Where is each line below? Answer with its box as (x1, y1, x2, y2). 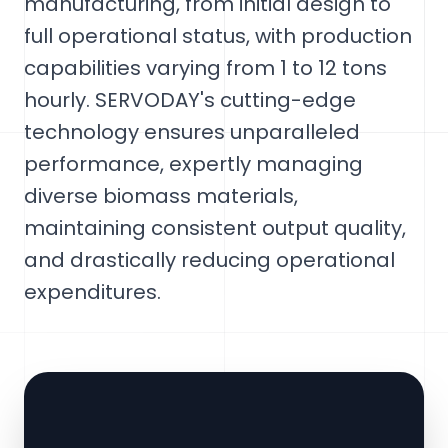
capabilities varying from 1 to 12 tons (24, 54, 387, 82)
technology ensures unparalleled (24, 118, 360, 146)
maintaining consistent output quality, (24, 214, 406, 242)
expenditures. (24, 278, 161, 306)
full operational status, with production (24, 22, 412, 50)
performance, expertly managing (24, 150, 363, 178)
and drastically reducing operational (24, 246, 395, 274)
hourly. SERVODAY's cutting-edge (24, 86, 356, 114)
